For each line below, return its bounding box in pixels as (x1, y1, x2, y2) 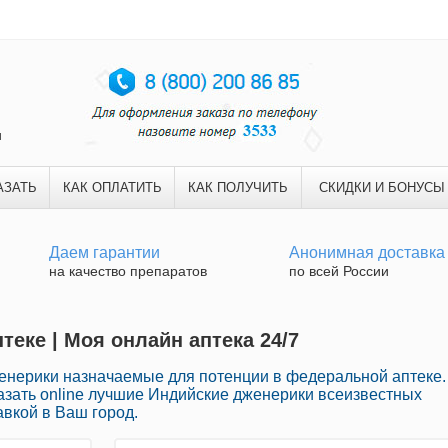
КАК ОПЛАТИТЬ (62, 180, 162, 195)
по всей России (289, 263, 389, 279)
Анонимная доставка (289, 244, 445, 261)
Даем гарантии (49, 244, 160, 261)
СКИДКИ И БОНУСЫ (318, 180, 445, 195)
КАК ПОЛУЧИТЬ (188, 180, 288, 195)
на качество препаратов (49, 263, 207, 279)
